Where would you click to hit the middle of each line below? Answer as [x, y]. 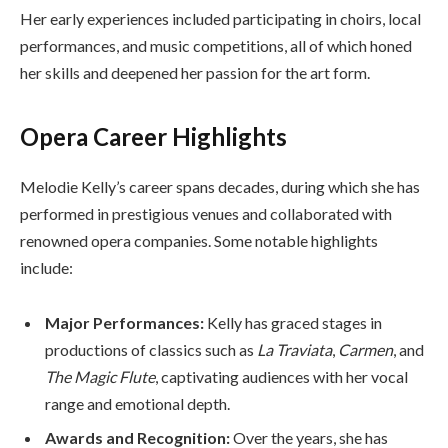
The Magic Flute [100, 377]
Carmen [365, 350]
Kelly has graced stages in [293, 323]
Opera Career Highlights [153, 136]
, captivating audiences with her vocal [281, 377]
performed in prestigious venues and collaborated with [206, 213]
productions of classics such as [151, 350]
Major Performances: [124, 323]
